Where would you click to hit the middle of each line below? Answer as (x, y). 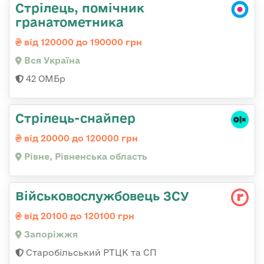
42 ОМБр (44, 79)
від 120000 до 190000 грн (82, 42)
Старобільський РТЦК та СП (90, 253)
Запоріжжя (50, 235)
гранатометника (70, 22)
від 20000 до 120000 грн (80, 138)
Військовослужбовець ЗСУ (102, 196)
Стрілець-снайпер (75, 118)
